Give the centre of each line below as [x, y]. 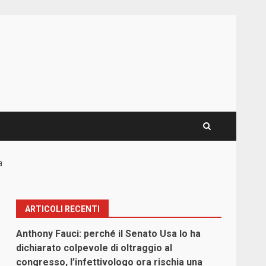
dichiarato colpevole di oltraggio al [94, 248]
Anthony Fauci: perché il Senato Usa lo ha [109, 234]
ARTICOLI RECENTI [63, 209]
